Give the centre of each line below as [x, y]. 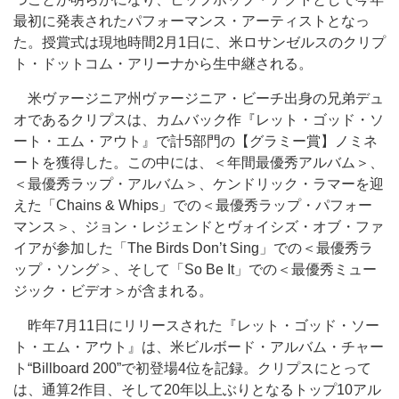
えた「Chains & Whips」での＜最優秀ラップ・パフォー [193, 205]
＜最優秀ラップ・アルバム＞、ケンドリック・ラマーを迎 [199, 184]
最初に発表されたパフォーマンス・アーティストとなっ [191, 21]
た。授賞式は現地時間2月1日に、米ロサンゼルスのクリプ [199, 42]
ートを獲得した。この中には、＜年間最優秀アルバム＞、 [199, 163]
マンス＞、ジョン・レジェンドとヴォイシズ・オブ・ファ [199, 227]
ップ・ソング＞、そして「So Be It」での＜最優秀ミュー [195, 269]
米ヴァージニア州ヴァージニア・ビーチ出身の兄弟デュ [199, 98]
